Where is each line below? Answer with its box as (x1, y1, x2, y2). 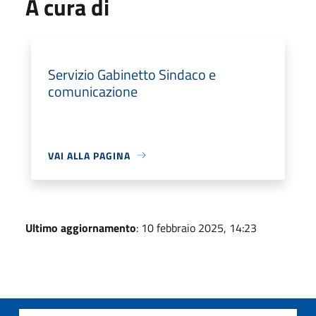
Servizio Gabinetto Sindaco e (48, 63, 216, 85)
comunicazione (48, 80, 138, 102)
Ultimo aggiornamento (25, 219, 136, 236)
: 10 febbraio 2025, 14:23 (136, 219, 257, 236)
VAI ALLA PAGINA (48, 147, 130, 163)
